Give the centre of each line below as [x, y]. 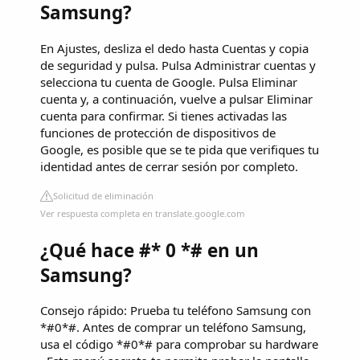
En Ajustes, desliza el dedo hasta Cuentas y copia [174, 49]
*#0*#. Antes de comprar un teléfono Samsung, [173, 327]
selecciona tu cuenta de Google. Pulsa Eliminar [169, 82]
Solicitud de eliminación [103, 196]
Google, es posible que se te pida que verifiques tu [180, 150]
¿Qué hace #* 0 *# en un [149, 250]
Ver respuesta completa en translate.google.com [143, 214]
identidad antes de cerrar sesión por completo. [169, 167]
